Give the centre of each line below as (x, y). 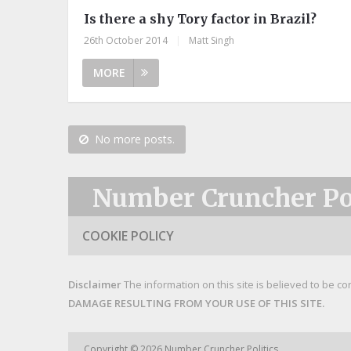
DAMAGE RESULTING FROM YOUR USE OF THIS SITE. (196, 303)
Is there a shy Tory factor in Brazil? (200, 18)
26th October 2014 (126, 40)
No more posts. (135, 139)
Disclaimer (95, 284)
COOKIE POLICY (128, 235)
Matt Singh (212, 40)
